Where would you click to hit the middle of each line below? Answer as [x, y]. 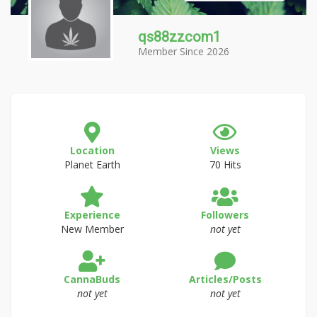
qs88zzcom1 [179, 37]
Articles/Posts [225, 279]
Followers [225, 215]
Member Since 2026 [184, 51]
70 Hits [225, 165]
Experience [92, 215]
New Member [92, 229]
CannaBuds [92, 279]
